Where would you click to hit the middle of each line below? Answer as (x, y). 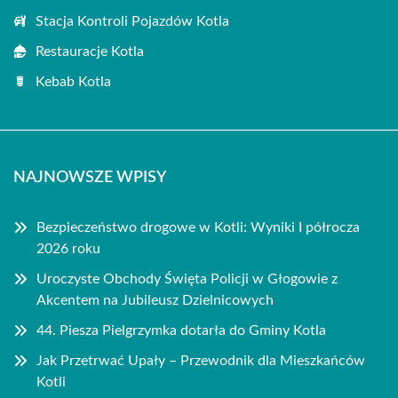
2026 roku (68, 248)
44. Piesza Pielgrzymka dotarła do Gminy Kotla (181, 330)
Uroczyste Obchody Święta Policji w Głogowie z (187, 279)
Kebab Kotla (73, 81)
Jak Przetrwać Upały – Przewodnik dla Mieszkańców (201, 360)
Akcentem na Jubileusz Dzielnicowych (155, 300)
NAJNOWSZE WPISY (90, 177)
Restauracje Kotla (90, 51)
